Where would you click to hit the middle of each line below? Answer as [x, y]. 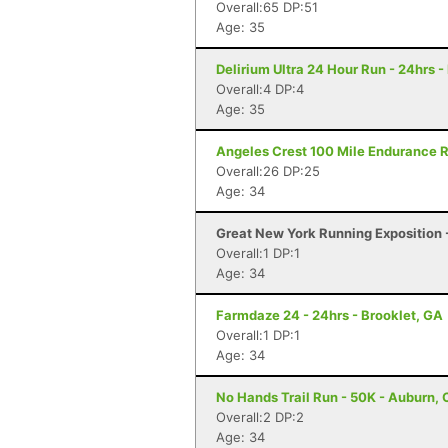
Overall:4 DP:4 [260, 89]
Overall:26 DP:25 [268, 171]
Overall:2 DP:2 [260, 417]
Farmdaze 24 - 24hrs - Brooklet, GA [329, 315]
